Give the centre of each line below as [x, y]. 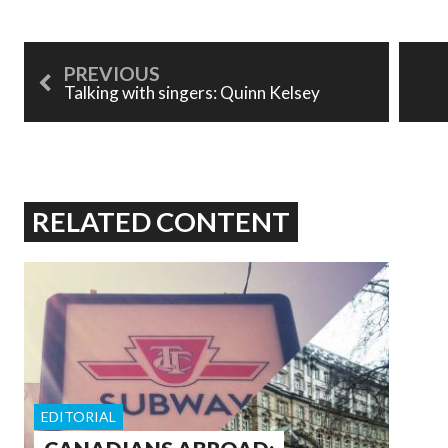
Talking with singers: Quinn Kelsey [192, 92]
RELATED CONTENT [161, 221]
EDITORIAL [78, 417]
